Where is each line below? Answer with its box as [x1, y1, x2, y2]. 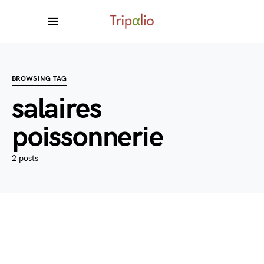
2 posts [12, 153, 38, 163]
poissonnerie [12, 121, 163, 154]
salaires [12, 93, 101, 126]
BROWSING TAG [12, 74, 67, 83]
